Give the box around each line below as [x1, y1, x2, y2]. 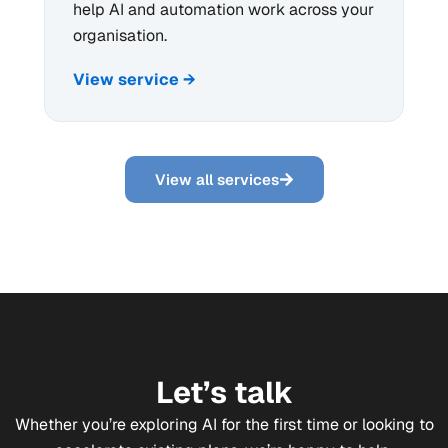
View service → [73, 68, 196, 90]
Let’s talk [155, 372, 293, 412]
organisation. [73, 24, 167, 46]
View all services [154, 169, 279, 189]
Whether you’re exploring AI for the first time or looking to [14, 413, 434, 435]
